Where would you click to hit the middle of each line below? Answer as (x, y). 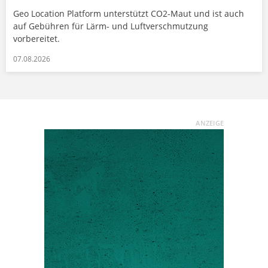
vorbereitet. (36, 38)
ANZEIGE (210, 123)
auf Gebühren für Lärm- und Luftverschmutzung (111, 26)
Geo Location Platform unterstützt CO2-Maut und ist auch (129, 13)
